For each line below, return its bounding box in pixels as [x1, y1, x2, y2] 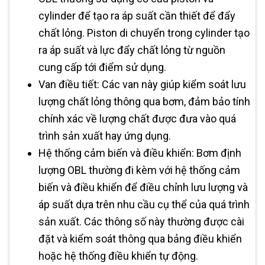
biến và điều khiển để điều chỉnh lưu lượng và [38, 180, 248, 193]
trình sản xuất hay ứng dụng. [38, 129, 171, 142]
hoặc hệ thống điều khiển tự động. [38, 249, 198, 262]
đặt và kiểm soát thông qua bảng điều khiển [38, 232, 242, 245]
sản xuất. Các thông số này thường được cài [38, 215, 244, 228]
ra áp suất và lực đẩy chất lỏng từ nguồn [38, 43, 225, 56]
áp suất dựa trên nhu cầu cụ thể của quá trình [38, 198, 250, 211]
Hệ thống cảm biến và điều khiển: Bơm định [38, 146, 241, 159]
